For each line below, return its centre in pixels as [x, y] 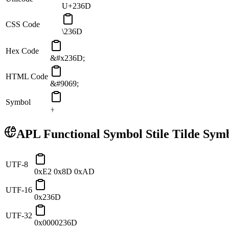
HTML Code [27, 77]
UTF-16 [19, 190]
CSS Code [23, 25]
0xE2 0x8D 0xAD [64, 172]
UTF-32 [19, 216]
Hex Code [22, 51]
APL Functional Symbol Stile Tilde [108, 134]
